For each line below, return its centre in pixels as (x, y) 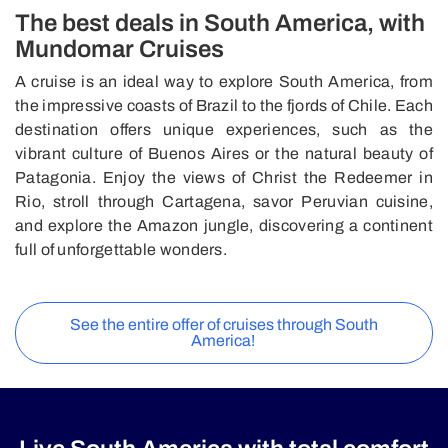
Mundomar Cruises (119, 48)
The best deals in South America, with (220, 22)
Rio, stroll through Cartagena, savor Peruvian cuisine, (224, 201)
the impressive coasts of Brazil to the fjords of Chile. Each (224, 105)
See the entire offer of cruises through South (224, 324)
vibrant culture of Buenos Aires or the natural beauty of (224, 153)
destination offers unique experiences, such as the (224, 129)
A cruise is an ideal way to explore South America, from (224, 81)
